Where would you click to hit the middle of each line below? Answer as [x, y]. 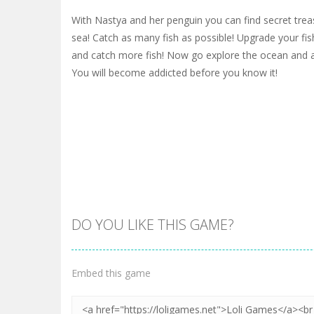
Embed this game [111, 273]
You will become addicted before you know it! [175, 73]
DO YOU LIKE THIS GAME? [153, 225]
